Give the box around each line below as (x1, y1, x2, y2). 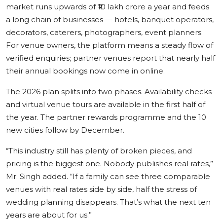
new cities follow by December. (6, 125, 124, 135)
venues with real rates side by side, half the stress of (6, 184, 197, 194)
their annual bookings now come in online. (6, 66, 165, 75)
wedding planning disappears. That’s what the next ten (6, 197, 211, 207)
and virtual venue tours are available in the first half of (6, 99, 205, 109)
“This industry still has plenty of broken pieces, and (6, 146, 192, 155)
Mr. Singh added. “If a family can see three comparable (6, 171, 210, 181)
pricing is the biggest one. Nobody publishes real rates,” (6, 158, 213, 168)
